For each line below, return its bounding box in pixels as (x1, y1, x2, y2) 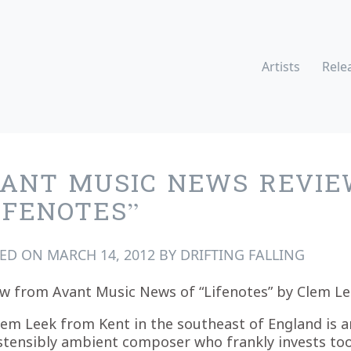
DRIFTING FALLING (180, 244, 305, 264)
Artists (262, 57, 300, 75)
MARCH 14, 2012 (47, 244, 155, 264)
